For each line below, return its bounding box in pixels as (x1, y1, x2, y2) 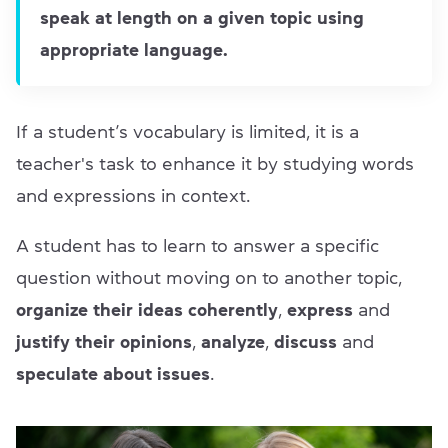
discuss (274, 333, 337, 352)
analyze (201, 333, 265, 352)
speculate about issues (16, 365, 210, 384)
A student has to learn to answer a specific (16, 237, 379, 256)
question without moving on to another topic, (16, 269, 402, 288)
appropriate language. (40, 41, 228, 60)
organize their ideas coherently (16, 301, 278, 320)
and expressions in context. (16, 187, 255, 206)
